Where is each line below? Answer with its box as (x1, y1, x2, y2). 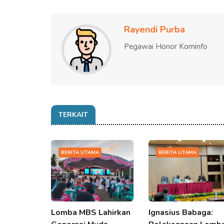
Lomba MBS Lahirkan (51, 207, 130, 218)
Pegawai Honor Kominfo (124, 41, 207, 51)
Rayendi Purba (124, 23, 185, 35)
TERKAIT (58, 109, 88, 119)
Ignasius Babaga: (148, 207, 213, 218)
